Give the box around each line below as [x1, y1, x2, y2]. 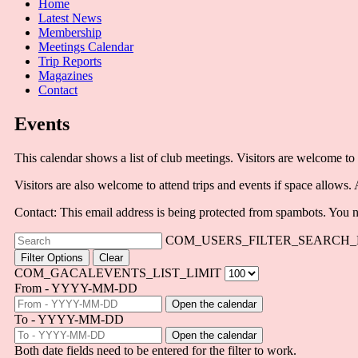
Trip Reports [38, 54, 101, 69]
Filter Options [21, 252, 83, 265]
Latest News [38, 11, 101, 26]
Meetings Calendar [38, 40, 133, 54]
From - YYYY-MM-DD [14, 281, 137, 296]
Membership [38, 26, 101, 40]
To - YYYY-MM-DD [14, 312, 124, 327]
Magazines [38, 69, 93, 83]
